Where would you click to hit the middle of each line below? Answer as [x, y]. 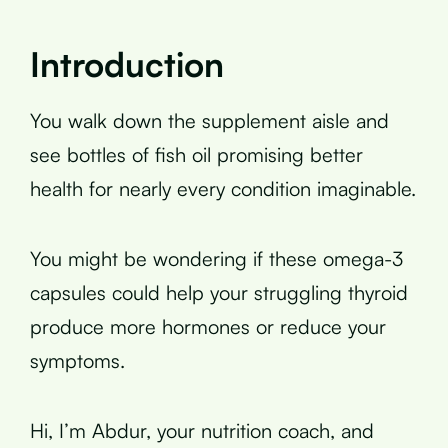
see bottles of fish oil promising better [196, 154]
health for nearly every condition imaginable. [223, 188]
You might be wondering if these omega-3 [216, 258]
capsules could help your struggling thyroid [219, 292]
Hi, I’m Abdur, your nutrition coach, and [202, 430]
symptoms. [77, 360]
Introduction [127, 63]
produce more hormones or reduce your [208, 326]
